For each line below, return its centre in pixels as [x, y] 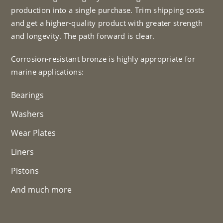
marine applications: [48, 71]
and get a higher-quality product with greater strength [107, 23]
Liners [23, 152]
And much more [42, 189]
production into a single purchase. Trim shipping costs [108, 10]
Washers [28, 114]
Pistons [25, 170]
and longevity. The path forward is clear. [83, 36]
